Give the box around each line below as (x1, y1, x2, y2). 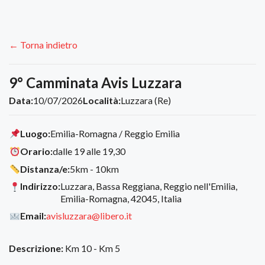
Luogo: (20, 128, 51, 140)
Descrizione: (9, 243, 63, 254)
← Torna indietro (9, 39, 77, 51)
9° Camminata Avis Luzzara (9, 74, 182, 92)
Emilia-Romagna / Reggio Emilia (50, 128, 180, 140)
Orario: (20, 145, 53, 157)
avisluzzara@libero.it (46, 210, 132, 222)
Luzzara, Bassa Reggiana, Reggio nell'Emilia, (60, 180, 238, 192)
